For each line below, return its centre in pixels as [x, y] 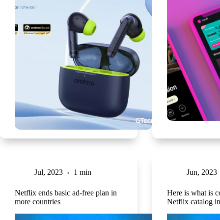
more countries [38, 202]
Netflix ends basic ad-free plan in [66, 193]
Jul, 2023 [49, 172]
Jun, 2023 [202, 172]
